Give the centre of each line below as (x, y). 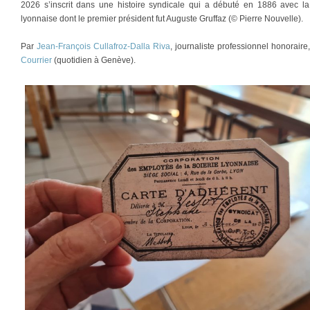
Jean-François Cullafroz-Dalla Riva (103, 47)
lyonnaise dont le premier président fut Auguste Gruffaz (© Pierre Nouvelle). (162, 19)
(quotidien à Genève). (94, 61)
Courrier (36, 61)
